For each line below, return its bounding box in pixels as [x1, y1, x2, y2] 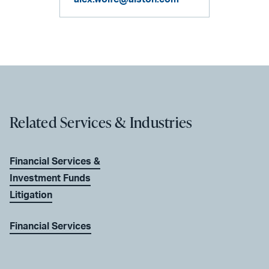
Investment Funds [10, 173, 91, 183]
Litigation [10, 190, 52, 200]
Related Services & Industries [10, 111, 193, 133]
